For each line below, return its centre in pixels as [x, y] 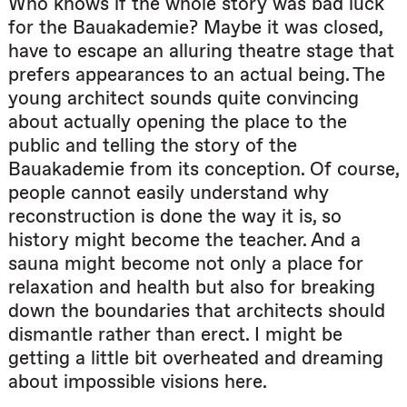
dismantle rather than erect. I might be [175, 334]
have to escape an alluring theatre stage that [201, 51]
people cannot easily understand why [169, 193]
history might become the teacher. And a [184, 240]
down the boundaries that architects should [197, 311]
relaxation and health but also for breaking [192, 287]
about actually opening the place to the [178, 122]
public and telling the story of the [153, 145]
